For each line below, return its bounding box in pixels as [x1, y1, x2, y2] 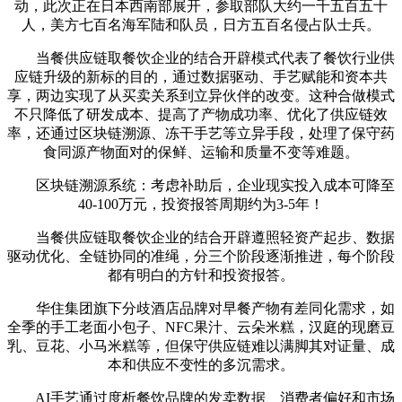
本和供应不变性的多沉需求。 [108, 356, 294, 372]
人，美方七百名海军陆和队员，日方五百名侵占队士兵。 [22, 16, 380, 32]
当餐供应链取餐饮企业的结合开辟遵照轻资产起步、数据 [7, 229, 395, 245]
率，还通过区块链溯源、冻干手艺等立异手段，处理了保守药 [7, 125, 395, 141]
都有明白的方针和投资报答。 [108, 267, 294, 283]
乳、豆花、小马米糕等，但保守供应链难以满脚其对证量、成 [7, 337, 395, 354]
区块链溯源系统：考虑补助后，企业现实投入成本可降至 [7, 177, 395, 193]
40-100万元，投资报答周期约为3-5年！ [78, 196, 324, 212]
